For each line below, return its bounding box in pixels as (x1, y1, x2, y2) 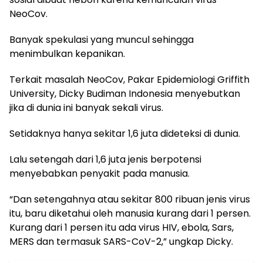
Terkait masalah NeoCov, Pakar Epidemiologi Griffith (9, 73, 249, 86)
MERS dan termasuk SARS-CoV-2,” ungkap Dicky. (9, 235, 233, 248)
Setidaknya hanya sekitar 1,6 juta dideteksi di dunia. (9, 127, 240, 140)
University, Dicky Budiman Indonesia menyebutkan (9, 87, 240, 100)
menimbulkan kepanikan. (9, 47, 125, 60)
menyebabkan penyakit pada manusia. (9, 167, 190, 180)
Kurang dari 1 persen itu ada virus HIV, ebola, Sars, (9, 221, 234, 234)
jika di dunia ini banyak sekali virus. (9, 101, 163, 114)
